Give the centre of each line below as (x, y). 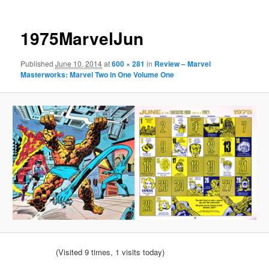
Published (38, 63)
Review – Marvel (183, 63)
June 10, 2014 (79, 63)
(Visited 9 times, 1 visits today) (110, 252)
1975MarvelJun (82, 38)
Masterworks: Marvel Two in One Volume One (98, 74)
